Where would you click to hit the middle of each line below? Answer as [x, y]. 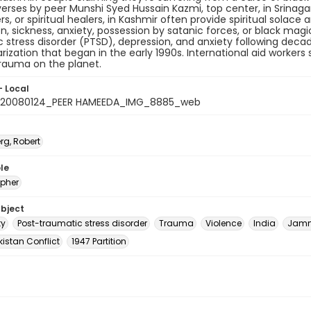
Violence [224, 223]
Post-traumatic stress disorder [82, 223]
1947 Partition [99, 241]
